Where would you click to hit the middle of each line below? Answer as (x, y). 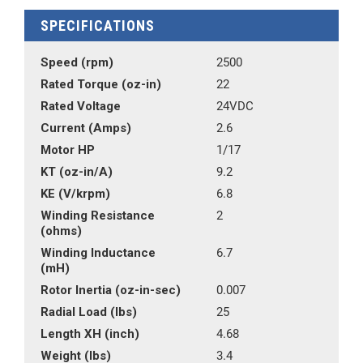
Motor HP (68, 150)
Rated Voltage (81, 106)
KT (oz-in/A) (77, 172)
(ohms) (61, 231)
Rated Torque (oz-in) (101, 84)
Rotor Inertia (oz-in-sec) (111, 290)
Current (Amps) (86, 128)
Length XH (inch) (90, 334)
